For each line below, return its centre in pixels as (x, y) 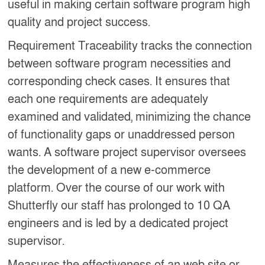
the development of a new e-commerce (109, 170)
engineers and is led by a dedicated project (118, 223)
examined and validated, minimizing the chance (130, 117)
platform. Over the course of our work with (117, 188)
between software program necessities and (119, 64)
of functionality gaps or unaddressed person (122, 135)
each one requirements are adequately (108, 99)
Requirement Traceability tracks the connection (130, 46)
